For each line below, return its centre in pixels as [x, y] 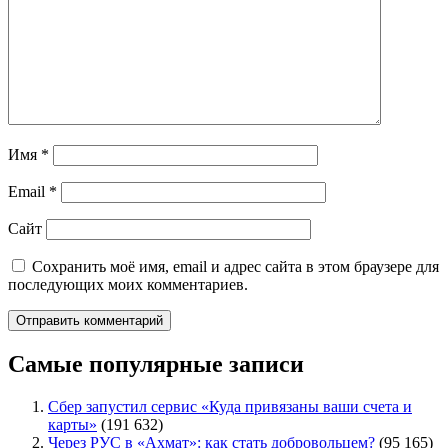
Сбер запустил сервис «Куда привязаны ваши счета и [230, 407]
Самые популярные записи [156, 364]
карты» [72, 425]
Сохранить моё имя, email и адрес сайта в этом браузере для [235, 267]
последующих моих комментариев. [128, 285]
